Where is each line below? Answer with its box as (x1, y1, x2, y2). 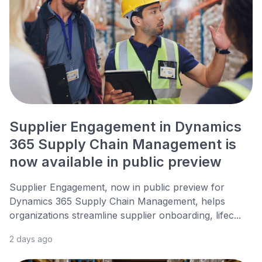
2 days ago (9, 234, 53, 244)
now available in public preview (9, 153, 222, 171)
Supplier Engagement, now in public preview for (9, 181, 225, 194)
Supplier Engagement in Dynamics (9, 118, 242, 136)
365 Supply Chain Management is (9, 136, 236, 153)
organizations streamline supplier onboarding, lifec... (9, 209, 241, 222)
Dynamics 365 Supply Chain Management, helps (9, 195, 225, 208)
